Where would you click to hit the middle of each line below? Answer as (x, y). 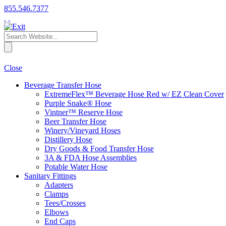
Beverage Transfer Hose (63, 85)
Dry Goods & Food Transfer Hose (99, 149)
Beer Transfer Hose (75, 121)
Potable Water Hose (76, 167)
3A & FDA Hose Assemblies (91, 158)
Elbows (56, 212)
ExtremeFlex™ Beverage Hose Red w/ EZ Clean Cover (134, 94)
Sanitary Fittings (50, 176)
